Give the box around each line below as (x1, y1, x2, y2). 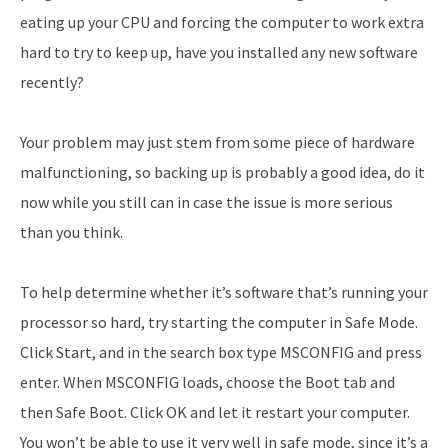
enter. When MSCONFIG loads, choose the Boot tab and (20, 371, 395, 392)
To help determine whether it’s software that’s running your (20, 281, 428, 302)
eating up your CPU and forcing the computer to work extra (20, 11, 424, 32)
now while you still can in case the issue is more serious (20, 191, 393, 212)
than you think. (20, 221, 123, 242)
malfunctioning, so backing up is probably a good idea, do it (20, 161, 425, 182)
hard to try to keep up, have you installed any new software (20, 41, 418, 62)
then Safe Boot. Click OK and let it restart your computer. (20, 401, 410, 422)
